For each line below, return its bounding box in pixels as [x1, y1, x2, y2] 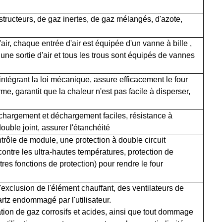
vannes [168, 51, 195, 59]
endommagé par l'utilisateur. [10, 195, 111, 204]
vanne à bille [142, 39, 188, 48]
